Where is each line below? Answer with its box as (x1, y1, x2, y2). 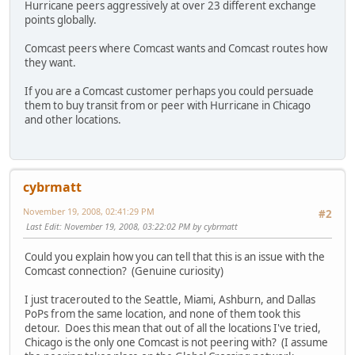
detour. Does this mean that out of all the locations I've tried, (25, 320, 321, 335)
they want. (25, 55, 76, 71)
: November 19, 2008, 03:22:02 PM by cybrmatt (59, 220, 238, 233)
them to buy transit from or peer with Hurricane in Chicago (25, 98, 311, 113)
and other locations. (25, 113, 121, 128)
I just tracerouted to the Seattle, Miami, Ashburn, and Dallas (25, 292, 315, 307)
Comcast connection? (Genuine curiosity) (25, 263, 223, 278)
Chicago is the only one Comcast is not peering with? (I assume (25, 334, 328, 349)
